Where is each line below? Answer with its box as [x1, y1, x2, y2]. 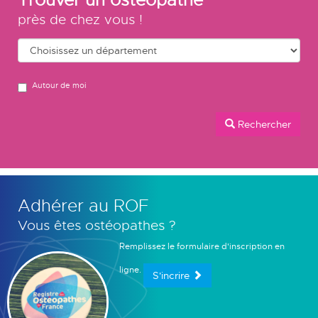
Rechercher [235, 117, 291, 131]
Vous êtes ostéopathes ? [18, 216, 176, 234]
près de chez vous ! [18, 10, 143, 28]
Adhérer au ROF [18, 194, 148, 216]
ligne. [119, 263, 143, 275]
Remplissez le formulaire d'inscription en [119, 240, 285, 252]
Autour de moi [32, 79, 86, 90]
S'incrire [152, 268, 192, 282]
